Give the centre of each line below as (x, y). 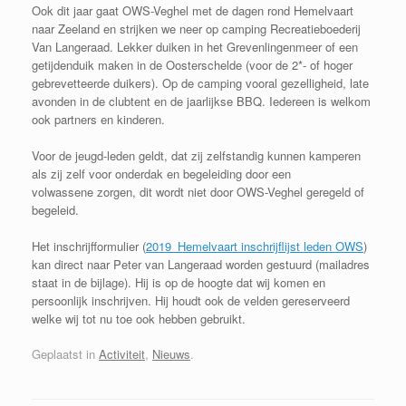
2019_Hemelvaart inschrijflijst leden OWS (255, 246)
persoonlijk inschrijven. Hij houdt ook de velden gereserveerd (191, 300)
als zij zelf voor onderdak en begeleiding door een (161, 173)
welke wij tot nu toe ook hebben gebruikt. (139, 318)
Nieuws (171, 354)
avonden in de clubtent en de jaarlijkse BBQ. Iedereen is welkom (201, 101)
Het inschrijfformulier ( (89, 246)
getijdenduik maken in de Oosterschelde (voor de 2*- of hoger (192, 64)
